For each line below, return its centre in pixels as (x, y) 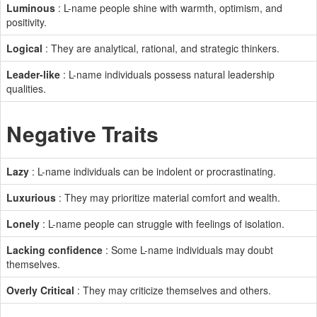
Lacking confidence (54, 250)
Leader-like (33, 74)
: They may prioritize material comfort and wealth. (168, 197)
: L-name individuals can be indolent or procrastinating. (152, 171)
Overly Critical (40, 290)
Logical (24, 48)
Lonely (23, 224)
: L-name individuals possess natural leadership (167, 74)
